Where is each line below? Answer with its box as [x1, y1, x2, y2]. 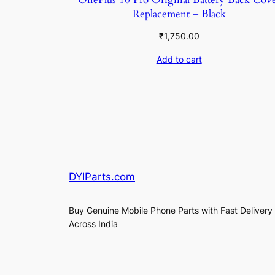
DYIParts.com [69, 170, 135, 183]
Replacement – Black [132, 7, 226, 21]
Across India [69, 218, 118, 229]
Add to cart [156, 53, 202, 64]
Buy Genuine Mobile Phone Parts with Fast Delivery [69, 204, 273, 215]
